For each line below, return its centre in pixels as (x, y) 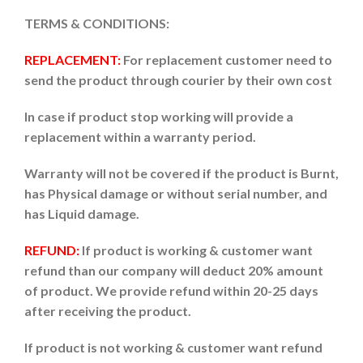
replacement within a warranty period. (140, 137)
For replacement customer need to (226, 60)
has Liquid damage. (82, 214)
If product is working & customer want (197, 250)
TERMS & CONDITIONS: (97, 23)
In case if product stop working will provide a (159, 116)
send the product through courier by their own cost (178, 80)
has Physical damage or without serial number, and (176, 193)
